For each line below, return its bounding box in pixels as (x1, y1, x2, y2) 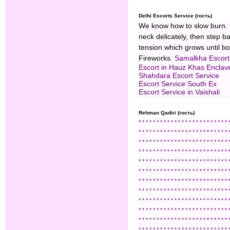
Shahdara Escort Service (139, 72, 219, 80)
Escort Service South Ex (139, 80, 217, 88)
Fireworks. (139, 54, 175, 63)
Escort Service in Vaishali (139, 88, 220, 97)
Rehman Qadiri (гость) (139, 110, 195, 116)
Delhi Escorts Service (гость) (139, 13, 212, 19)
